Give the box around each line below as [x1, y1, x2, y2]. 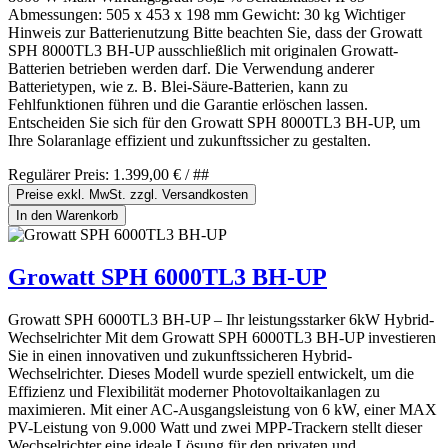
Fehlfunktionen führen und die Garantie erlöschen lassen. [8, 95, 368, 113]
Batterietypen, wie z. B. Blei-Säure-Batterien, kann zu [8, 77, 348, 95]
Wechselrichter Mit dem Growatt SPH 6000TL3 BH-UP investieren [8, 328, 436, 346]
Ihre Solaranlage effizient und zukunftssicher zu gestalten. [8, 131, 371, 149]
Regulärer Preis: [8, 165, 113, 183]
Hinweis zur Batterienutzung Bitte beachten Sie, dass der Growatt [8, 23, 422, 41]
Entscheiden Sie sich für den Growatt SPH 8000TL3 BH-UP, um [8, 113, 420, 131]
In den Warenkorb [16, 207, 118, 223]
